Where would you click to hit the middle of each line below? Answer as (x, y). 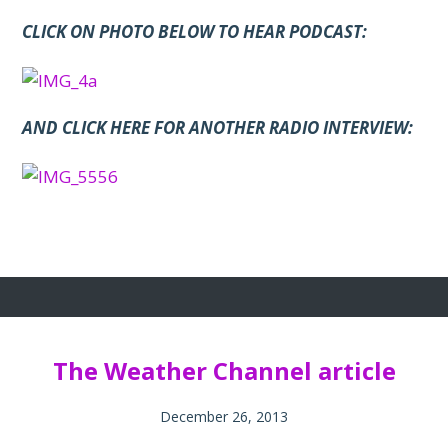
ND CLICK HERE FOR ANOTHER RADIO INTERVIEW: (223, 127)
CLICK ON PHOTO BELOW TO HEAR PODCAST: (195, 31)
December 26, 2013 (224, 416)
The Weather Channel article (224, 370)
